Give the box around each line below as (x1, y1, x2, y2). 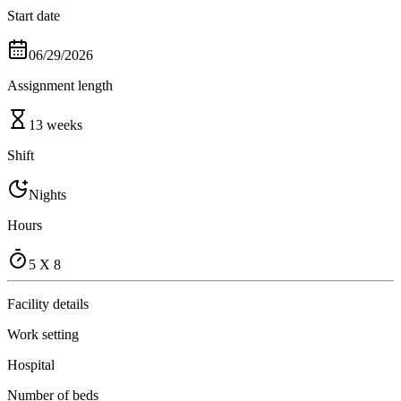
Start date (7, 7, 60, 23)
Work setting (7, 326, 79, 342)
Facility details (7, 295, 89, 311)
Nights (29, 186, 66, 202)
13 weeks (29, 116, 82, 132)
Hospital (7, 356, 55, 372)
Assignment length (7, 77, 113, 93)
